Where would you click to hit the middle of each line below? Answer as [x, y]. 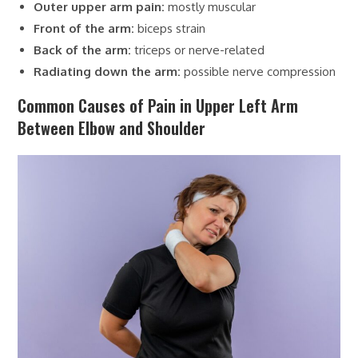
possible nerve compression [259, 71]
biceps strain [170, 28]
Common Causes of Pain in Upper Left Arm [158, 105]
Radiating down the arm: [107, 71]
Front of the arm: [84, 28]
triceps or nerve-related [198, 50]
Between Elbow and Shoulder [112, 127]
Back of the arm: [83, 50]
